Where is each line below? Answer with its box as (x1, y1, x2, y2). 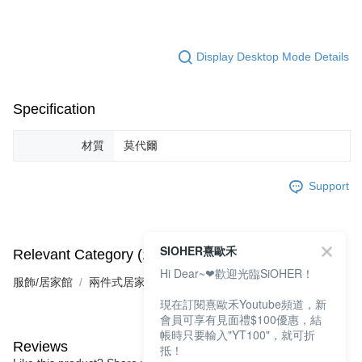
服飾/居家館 (13, 275, 73, 288)
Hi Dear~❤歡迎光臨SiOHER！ (160, 265, 314, 281)
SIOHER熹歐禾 (160, 242, 237, 259)
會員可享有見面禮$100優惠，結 (160, 311, 322, 327)
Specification (13, 100, 95, 117)
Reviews (13, 338, 68, 355)
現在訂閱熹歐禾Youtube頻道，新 (160, 296, 326, 312)
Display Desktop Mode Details (196, 50, 349, 64)
